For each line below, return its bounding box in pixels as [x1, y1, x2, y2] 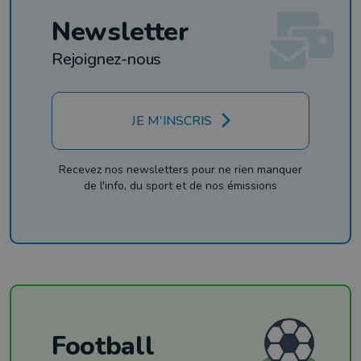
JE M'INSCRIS [131, 112, 212, 131]
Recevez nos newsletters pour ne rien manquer [59, 162, 302, 178]
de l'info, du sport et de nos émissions [84, 178, 277, 194]
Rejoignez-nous [52, 48, 162, 71]
